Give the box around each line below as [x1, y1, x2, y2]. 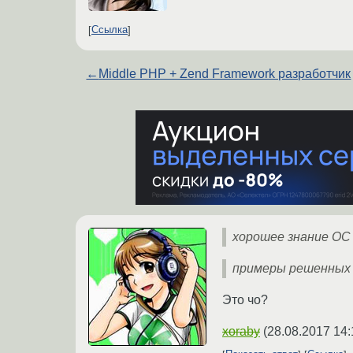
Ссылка [91, 24, 128, 36]
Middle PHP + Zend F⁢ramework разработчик [98, 66, 351, 80]
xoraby [222, 324, 260, 338]
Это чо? [222, 292, 268, 307]
